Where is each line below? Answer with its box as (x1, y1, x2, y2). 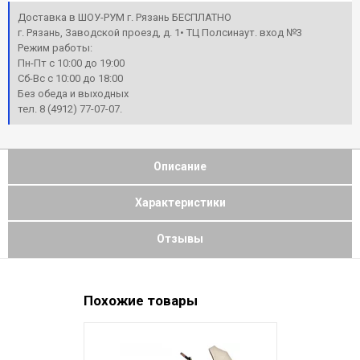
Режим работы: (18, 41, 92, 54)
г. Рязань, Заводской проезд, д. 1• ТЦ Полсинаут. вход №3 (18, 26, 302, 39)
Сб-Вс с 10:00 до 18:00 (18, 72, 123, 84)
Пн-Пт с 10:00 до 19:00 (18, 56, 125, 69)
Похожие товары (83, 292, 198, 309)
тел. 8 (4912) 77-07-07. (18, 102, 122, 115)
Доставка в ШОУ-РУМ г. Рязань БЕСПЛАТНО (18, 10, 231, 23)
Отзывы (157, 232, 203, 245)
